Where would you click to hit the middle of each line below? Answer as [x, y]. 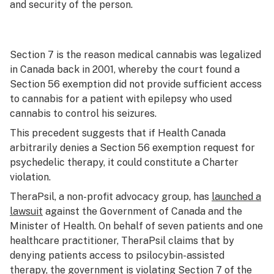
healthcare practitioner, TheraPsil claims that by [122, 241]
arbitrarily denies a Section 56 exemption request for [132, 148]
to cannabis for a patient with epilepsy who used [121, 99]
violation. [31, 177]
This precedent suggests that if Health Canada [118, 133]
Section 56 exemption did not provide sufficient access [136, 84]
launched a [236, 197]
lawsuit [26, 211]
